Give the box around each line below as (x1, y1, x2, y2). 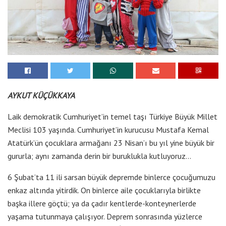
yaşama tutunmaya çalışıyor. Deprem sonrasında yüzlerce (8, 211, 202, 221)
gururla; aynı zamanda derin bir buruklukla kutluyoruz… (8, 150, 191, 161)
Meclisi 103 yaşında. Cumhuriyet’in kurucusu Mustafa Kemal (8, 124, 209, 135)
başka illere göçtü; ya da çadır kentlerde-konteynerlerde (8, 198, 196, 208)
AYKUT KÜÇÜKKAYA (8, 90, 75, 100)
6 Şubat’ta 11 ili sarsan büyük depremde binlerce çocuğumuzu (8, 172, 215, 182)
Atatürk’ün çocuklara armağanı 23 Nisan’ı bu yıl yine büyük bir (8, 137, 214, 148)
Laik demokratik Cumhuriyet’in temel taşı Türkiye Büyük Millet (8, 111, 217, 122)
